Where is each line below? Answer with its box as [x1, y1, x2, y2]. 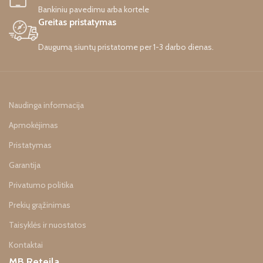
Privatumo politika [9, 180, 74, 191]
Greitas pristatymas [38, 16, 117, 28]
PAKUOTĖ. [50, 38, 99, 52]
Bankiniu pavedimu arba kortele [38, 4, 150, 15]
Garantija [9, 160, 41, 171]
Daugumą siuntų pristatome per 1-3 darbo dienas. [38, 42, 216, 53]
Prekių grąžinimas [9, 200, 71, 211]
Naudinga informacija [9, 100, 85, 111]
